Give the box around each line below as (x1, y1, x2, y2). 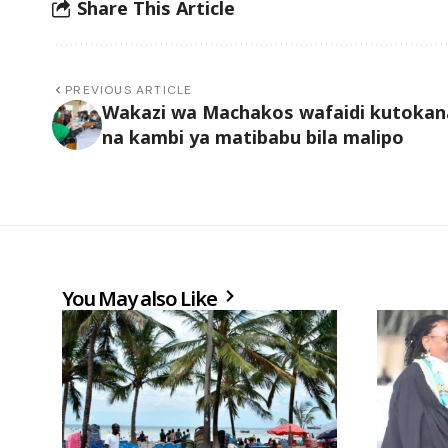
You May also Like (62, 285, 221, 313)
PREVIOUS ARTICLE (65, 82, 193, 99)
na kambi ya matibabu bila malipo (102, 125, 404, 150)
